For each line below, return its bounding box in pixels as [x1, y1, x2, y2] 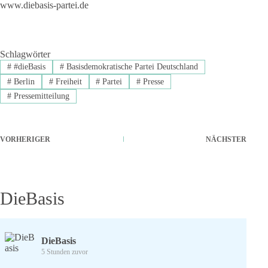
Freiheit [53, 77, 82, 86]
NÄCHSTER [206, 135, 247, 144]
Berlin [11, 77, 35, 86]
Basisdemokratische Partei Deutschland [63, 62, 198, 72]
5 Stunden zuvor [41, 248, 88, 257]
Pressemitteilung [11, 91, 69, 100]
